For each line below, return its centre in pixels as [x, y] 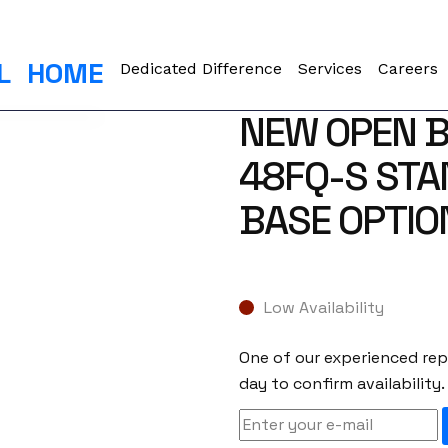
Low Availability [323, 308]
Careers [408, 68]
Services [330, 68]
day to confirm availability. [341, 384]
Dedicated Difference [201, 68]
